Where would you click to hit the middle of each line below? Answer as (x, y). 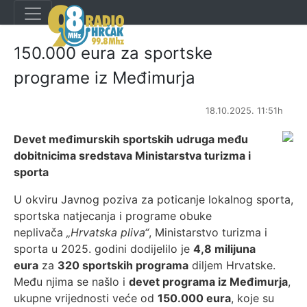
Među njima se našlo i (71, 282)
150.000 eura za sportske (113, 53)
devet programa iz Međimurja (208, 282)
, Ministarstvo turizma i (208, 232)
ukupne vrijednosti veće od (86, 298)
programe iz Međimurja (105, 78)
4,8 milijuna (224, 249)
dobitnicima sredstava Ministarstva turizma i (132, 156)
